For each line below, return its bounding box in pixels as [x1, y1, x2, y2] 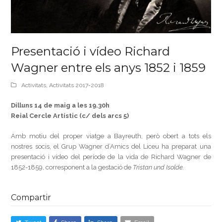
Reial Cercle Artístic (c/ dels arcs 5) [11, 111, 129, 119]
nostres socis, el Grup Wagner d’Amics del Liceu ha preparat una [11, 142, 211, 150]
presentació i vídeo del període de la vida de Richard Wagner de [11, 153, 211, 161]
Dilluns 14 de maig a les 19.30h [11, 101, 110, 109]
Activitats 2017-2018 [49, 81, 105, 89]
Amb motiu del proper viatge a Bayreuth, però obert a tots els [11, 132, 211, 140]
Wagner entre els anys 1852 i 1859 [11, 60, 206, 75]
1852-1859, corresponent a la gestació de [11, 163, 133, 171]
